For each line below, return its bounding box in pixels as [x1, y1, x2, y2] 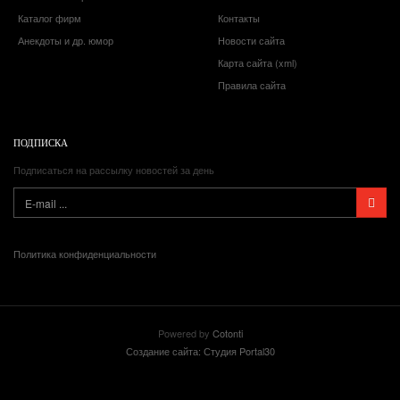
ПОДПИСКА [13, 136, 68, 150]
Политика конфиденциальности [13, 246, 156, 262]
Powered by [157, 326, 212, 341]
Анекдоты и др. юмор [18, 33, 113, 48]
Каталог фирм [18, 11, 81, 26]
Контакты [218, 11, 260, 26]
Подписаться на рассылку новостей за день [13, 162, 214, 178]
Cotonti [212, 326, 243, 341]
